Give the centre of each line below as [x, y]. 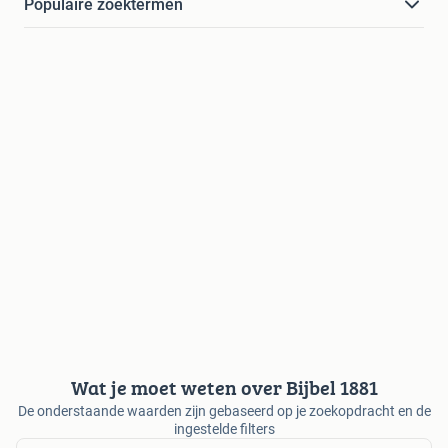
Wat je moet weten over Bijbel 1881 [224, 388]
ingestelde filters [224, 429]
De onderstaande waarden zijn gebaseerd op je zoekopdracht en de [224, 411]
